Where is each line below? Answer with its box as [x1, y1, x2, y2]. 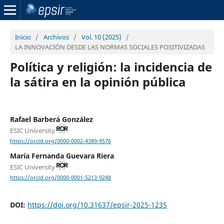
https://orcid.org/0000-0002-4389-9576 [9, 137, 111, 144]
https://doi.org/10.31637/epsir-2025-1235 [27, 199, 167, 209]
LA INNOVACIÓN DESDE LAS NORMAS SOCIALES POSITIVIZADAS [14, 42, 205, 51]
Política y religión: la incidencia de [9, 58, 212, 75]
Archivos [43, 32, 69, 41]
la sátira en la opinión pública [9, 73, 186, 90]
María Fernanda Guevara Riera [9, 150, 114, 160]
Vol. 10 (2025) [81, 32, 121, 41]
